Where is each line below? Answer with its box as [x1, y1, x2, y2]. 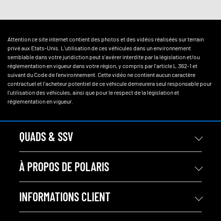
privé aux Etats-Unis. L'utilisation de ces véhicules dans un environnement [7, 44, 191, 52]
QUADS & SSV [19, 129, 73, 144]
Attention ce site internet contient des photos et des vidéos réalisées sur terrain [7, 36, 204, 43]
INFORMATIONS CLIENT [19, 189, 110, 204]
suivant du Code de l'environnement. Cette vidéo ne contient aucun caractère [7, 71, 195, 78]
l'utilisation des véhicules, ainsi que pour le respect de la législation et [7, 89, 179, 96]
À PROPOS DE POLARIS [19, 159, 109, 174]
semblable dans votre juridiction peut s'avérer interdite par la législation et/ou [7, 53, 200, 61]
